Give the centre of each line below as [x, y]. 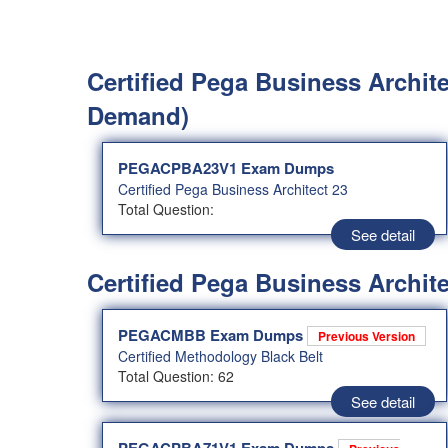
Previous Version [366, 336]
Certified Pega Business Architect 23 [233, 189]
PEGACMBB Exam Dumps [212, 335]
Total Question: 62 [176, 376]
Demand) [138, 115]
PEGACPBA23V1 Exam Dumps [226, 168]
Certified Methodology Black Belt [220, 356]
